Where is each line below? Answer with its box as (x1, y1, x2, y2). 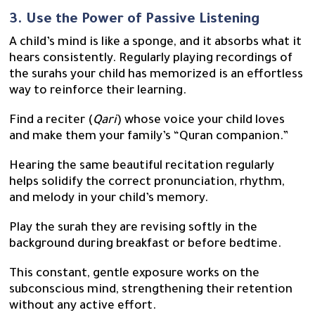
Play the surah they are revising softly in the (9, 222, 258, 236)
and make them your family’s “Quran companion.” (9, 131, 292, 145)
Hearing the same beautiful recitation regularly (9, 160, 275, 174)
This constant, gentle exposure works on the (9, 268, 260, 282)
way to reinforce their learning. (9, 85, 187, 99)
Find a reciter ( (9, 115, 94, 129)
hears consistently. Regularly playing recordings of (9, 53, 293, 67)
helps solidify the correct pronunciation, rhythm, (9, 176, 285, 191)
